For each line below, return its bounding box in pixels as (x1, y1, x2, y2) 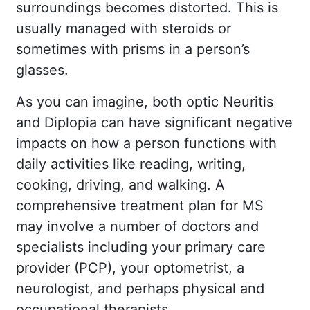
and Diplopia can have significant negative (16, 113, 293, 131)
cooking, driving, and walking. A (16, 176, 225, 193)
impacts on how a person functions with (16, 134, 277, 152)
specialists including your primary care (16, 238, 266, 255)
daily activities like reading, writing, (16, 155, 246, 172)
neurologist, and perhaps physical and (16, 280, 264, 297)
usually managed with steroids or (16, 19, 231, 37)
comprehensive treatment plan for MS (16, 197, 264, 214)
